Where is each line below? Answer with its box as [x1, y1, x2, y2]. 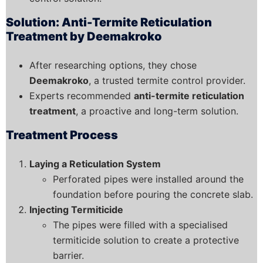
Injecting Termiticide [29, 203, 123, 215]
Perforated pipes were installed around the [53, 173, 244, 185]
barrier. [53, 249, 84, 261]
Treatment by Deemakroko [6, 29, 162, 43]
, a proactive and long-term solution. [76, 104, 238, 117]
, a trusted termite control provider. [89, 74, 245, 86]
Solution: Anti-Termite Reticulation [6, 15, 212, 29]
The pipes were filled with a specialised [53, 218, 228, 231]
